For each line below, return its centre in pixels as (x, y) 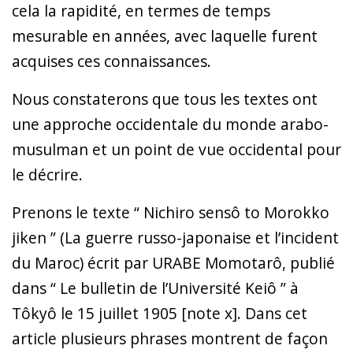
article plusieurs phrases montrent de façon (170, 338)
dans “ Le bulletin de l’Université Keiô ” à (155, 288)
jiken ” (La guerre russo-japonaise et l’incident (175, 237)
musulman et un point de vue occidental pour (176, 149)
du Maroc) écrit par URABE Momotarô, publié (173, 262)
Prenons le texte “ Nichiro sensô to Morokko (171, 212)
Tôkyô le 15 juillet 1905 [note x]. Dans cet (160, 313)
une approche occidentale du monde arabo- (170, 124)
